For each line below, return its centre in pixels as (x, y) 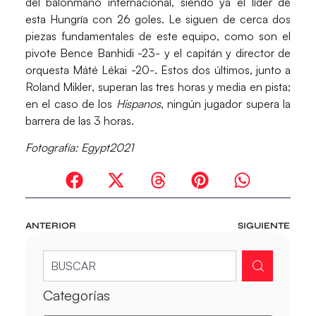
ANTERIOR (50, 225)
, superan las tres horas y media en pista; (192, 86)
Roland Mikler (59, 86)
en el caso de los (71, 103)
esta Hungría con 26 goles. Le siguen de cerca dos (158, 19)
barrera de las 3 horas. (79, 120)
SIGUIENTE (264, 225)
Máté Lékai (100, 69)
